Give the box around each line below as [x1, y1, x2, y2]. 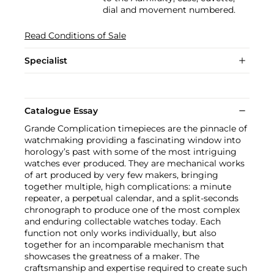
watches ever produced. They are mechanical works [24, 157, 245, 169]
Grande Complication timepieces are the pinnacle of [24, 122, 247, 134]
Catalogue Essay [24, 105, 98, 116]
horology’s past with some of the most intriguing [24, 146, 237, 157]
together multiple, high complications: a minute [24, 180, 231, 192]
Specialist [24, 54, 67, 66]
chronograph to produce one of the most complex [24, 204, 240, 215]
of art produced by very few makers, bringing [24, 169, 218, 180]
